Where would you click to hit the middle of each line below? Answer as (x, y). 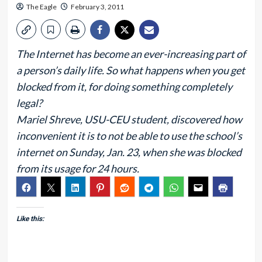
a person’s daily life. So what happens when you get (130, 70)
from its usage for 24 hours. (77, 168)
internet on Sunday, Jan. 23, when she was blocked (129, 152)
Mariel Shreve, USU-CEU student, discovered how (129, 119)
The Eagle (41, 7)
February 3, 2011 (97, 7)
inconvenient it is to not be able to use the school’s (129, 136)
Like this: (30, 219)
